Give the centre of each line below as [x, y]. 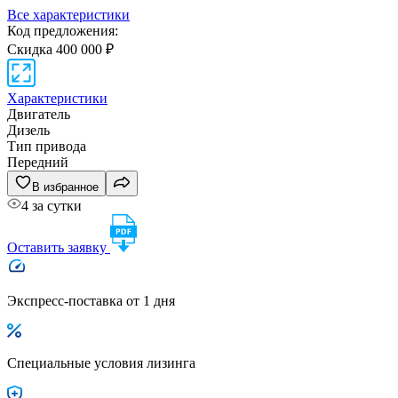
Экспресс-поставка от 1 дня [91, 300]
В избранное [65, 187]
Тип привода [47, 146]
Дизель [28, 130]
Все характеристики [68, 14]
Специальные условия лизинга [101, 362]
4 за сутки [52, 205]
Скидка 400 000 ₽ [60, 49]
